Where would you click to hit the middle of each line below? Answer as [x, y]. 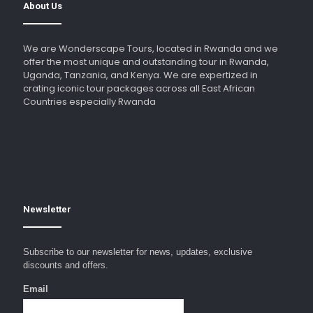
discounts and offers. [66, 265]
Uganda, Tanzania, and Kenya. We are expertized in [140, 75]
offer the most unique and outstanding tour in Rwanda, [146, 62]
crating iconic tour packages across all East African [139, 88]
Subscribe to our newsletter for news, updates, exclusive [138, 252]
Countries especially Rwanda [89, 102]
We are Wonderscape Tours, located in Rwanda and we [151, 49]
